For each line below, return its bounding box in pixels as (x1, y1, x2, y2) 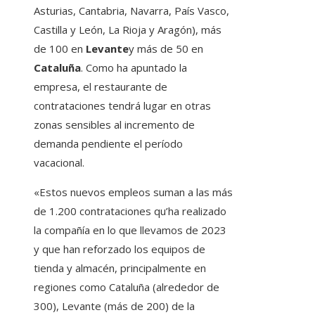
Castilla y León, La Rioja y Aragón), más (34, 22, 221, 37)
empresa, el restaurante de (34, 79, 167, 94)
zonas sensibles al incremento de (34, 117, 195, 132)
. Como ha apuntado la (81, 60, 187, 75)
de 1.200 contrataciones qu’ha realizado (34, 204, 226, 219)
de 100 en (34, 41, 86, 56)
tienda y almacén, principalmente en (34, 261, 206, 276)
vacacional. (34, 155, 84, 170)
